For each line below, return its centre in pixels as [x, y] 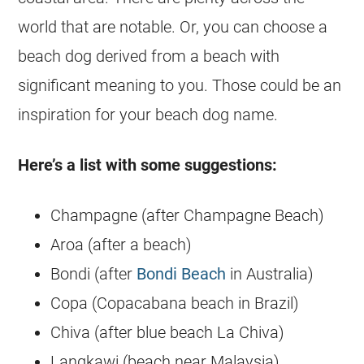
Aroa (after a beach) [121, 245]
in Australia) [270, 274]
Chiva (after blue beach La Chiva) [168, 333]
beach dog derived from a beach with [149, 56]
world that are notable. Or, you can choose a [173, 27]
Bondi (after [94, 274]
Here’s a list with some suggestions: [148, 165]
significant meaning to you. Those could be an [180, 86]
